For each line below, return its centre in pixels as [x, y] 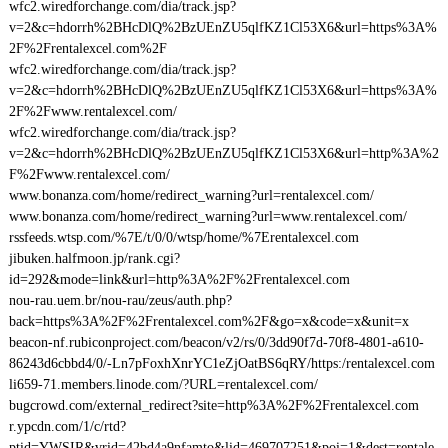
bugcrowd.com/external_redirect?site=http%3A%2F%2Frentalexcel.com [213, 405]
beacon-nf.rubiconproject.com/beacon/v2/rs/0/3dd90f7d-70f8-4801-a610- [216, 342]
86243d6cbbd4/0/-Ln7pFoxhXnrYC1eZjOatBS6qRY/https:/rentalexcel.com [221, 363]
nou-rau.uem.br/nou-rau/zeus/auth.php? [120, 300]
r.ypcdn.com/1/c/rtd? [67, 426]
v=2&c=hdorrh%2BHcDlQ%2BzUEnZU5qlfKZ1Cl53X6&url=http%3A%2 [223, 153]
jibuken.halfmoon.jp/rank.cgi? [94, 258]
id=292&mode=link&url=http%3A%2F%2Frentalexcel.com [179, 279]
